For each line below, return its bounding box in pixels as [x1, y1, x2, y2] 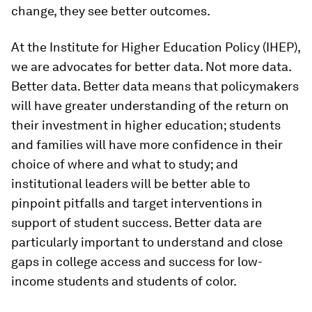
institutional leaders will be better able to [11, 176, 250, 191]
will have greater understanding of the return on [11, 98, 289, 113]
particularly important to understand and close [11, 235, 283, 249]
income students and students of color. [11, 274, 237, 288]
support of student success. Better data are [11, 215, 262, 230]
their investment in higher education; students [11, 118, 281, 132]
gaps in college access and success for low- [11, 254, 263, 269]
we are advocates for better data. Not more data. [11, 59, 291, 74]
